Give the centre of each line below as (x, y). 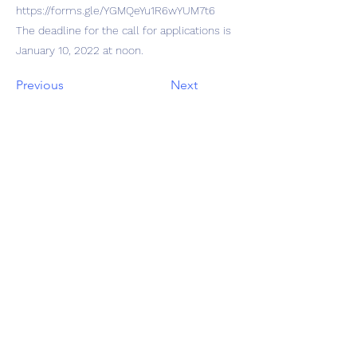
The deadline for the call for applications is (124, 30)
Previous (40, 85)
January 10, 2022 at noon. (80, 50)
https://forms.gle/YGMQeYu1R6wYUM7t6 (116, 10)
